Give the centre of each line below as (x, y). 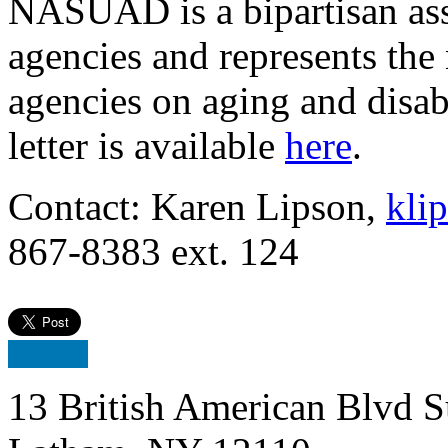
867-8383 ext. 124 (153, 252)
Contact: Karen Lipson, (197, 207)
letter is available (146, 146)
